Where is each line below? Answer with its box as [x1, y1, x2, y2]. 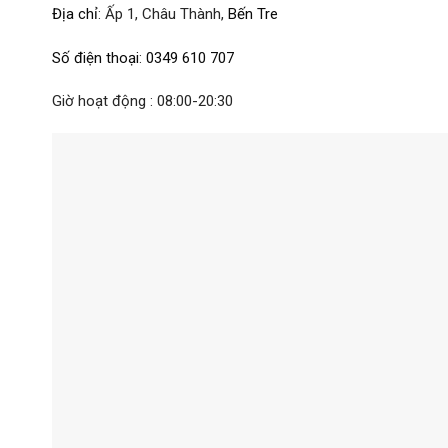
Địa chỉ [52, 4, 98, 23]
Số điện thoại [52, 48, 139, 67]
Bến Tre [228, 4, 278, 23]
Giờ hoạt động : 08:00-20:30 [52, 92, 233, 111]
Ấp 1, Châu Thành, [105, 4, 228, 23]
